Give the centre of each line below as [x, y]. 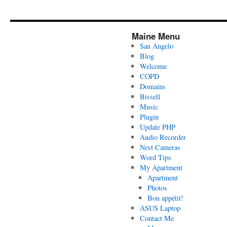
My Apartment [161, 167]
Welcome [153, 66]
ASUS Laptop [160, 208]
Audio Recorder [163, 137]
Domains [153, 86]
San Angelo [156, 46]
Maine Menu [156, 36]
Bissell [150, 97]
